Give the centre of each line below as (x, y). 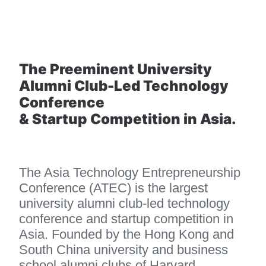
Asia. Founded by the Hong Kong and (128, 234)
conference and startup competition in (128, 218)
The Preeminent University (117, 69)
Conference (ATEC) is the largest (115, 188)
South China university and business (125, 249)
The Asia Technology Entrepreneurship (132, 172)
